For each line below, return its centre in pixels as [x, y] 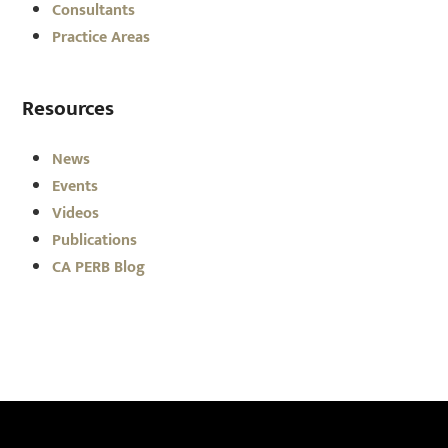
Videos [76, 213]
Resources [68, 108]
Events [75, 186]
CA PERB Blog [99, 267]
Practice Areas [101, 37]
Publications [95, 240]
